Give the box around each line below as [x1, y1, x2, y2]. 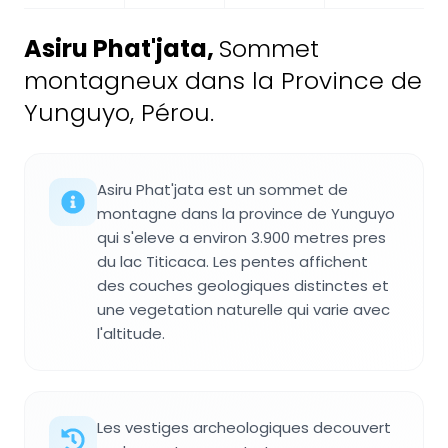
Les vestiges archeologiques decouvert [97, 417, 391, 439]
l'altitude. [97, 323, 165, 345]
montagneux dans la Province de [24, 64, 422, 98]
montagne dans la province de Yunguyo [97, 203, 395, 225]
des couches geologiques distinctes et [97, 275, 389, 297]
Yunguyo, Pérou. [24, 96, 214, 130]
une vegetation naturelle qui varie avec [97, 299, 390, 321]
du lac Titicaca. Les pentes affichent [97, 251, 368, 273]
